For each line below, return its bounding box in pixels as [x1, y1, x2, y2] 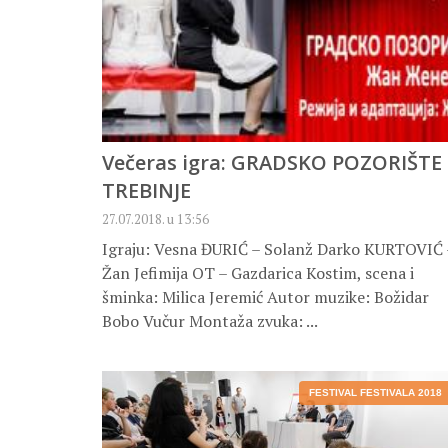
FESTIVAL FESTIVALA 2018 [309, 387, 442, 399]
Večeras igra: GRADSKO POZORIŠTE [102, 149, 442, 177]
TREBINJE [102, 177, 191, 205]
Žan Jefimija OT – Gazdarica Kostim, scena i [102, 262, 414, 285]
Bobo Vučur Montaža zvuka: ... [102, 310, 318, 333]
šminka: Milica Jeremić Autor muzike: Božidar [102, 286, 429, 309]
